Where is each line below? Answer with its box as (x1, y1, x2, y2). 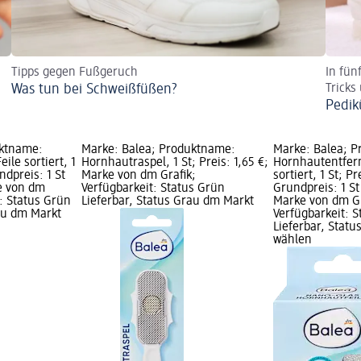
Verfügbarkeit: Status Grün (81, 182, 225, 196)
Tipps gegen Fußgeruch (11, 66, 138, 80)
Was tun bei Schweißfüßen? (11, 82, 177, 98)
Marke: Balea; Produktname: (81, 143, 235, 157)
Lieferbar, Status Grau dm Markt (81, 195, 254, 209)
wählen (273, 234, 313, 247)
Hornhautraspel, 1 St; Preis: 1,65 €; (81, 156, 268, 170)
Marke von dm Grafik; (81, 169, 196, 183)
